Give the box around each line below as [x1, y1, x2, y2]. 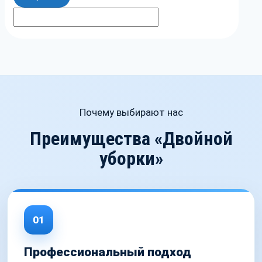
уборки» [99, 147, 163, 170]
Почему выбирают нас [79, 106, 183, 119]
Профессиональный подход [24, 245, 191, 260]
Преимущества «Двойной [29, 127, 233, 150]
